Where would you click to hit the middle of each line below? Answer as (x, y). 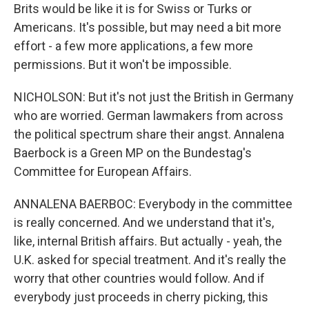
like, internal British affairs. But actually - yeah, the (148, 241)
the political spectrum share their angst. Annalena (149, 134)
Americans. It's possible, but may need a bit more (148, 27)
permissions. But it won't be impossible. (123, 64)
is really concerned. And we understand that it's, (144, 222)
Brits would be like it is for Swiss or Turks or (133, 9)
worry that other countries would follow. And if (139, 278)
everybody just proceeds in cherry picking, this (141, 297)
